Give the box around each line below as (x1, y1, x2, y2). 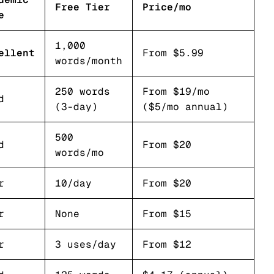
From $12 (143, 238, 191, 251)
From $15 (143, 207, 191, 220)
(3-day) (55, 100, 98, 113)
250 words (55, 85, 110, 98)
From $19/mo (143, 85, 210, 98)
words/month (55, 54, 122, 67)
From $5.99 (143, 46, 204, 59)
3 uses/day (55, 238, 116, 251)
